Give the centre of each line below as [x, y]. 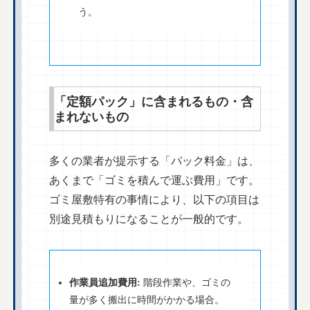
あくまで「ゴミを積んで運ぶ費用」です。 [155, 181]
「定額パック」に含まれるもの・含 [154, 101]
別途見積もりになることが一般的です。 [149, 219]
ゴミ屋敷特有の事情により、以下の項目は [155, 200]
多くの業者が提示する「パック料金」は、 [155, 161]
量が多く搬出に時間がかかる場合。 [147, 299]
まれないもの [92, 117]
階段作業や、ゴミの [186, 282]
